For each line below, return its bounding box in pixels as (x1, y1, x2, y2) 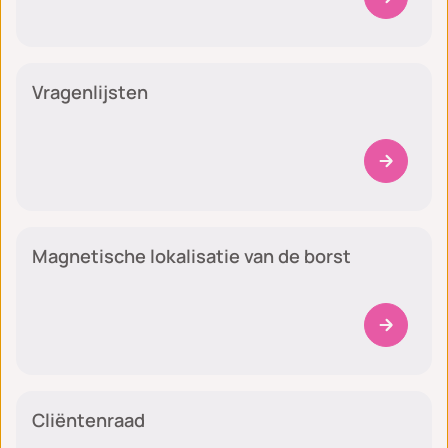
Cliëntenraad (32, 407, 145, 432)
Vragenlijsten (32, 79, 148, 104)
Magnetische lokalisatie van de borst (32, 243, 351, 268)
